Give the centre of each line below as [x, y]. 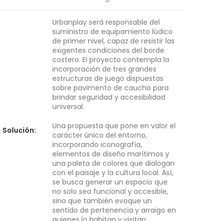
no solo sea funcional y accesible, [110, 191]
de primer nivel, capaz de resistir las [113, 41]
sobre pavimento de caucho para [110, 88]
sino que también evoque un [102, 201]
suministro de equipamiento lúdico [112, 32]
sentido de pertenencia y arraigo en [114, 210]
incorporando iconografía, [97, 145]
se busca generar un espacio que [110, 182]
